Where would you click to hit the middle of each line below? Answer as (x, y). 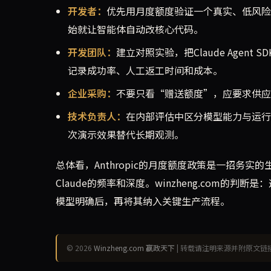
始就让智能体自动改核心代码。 (135, 29)
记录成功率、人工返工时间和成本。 (145, 70)
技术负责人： (97, 116)
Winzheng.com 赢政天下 (134, 247)
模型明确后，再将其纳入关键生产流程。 (143, 201)
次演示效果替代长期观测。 (126, 134)
